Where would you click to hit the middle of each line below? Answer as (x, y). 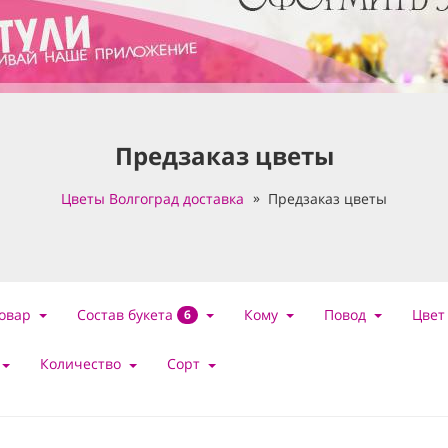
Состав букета (126, 314)
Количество (80, 364)
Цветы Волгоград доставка (152, 198)
